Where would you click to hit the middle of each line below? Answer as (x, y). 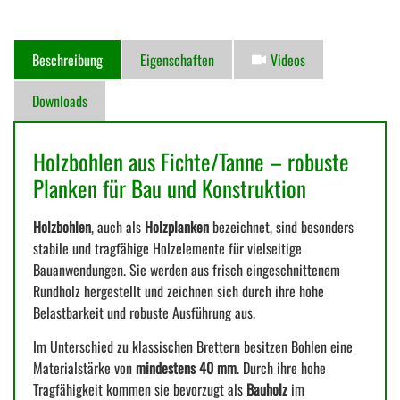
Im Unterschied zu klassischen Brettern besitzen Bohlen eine (193, 347)
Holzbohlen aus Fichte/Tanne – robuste (191, 161)
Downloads (60, 100)
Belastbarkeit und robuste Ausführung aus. (144, 312)
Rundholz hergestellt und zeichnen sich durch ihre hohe (179, 291)
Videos (288, 59)
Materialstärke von (84, 368)
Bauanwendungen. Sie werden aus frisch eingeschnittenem (187, 269)
